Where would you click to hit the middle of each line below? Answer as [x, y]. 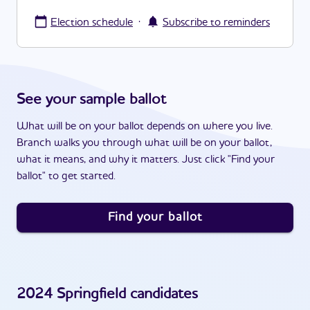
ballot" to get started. [66, 176]
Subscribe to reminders [216, 23]
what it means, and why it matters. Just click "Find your [146, 160]
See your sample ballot [91, 100]
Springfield [91, 294]
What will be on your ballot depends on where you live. [145, 127]
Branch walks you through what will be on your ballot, [144, 143]
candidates [162, 294]
